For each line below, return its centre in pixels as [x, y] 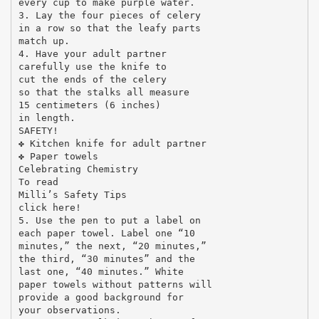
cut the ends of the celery [92, 79]
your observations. [69, 310]
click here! [49, 207]
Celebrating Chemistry [78, 169]
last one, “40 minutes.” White [101, 271]
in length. [47, 117]
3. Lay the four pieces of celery [109, 15]
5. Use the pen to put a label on [109, 220]
